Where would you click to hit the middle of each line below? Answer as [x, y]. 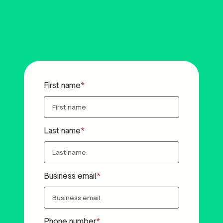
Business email [70, 176]
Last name [62, 131]
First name [62, 86]
